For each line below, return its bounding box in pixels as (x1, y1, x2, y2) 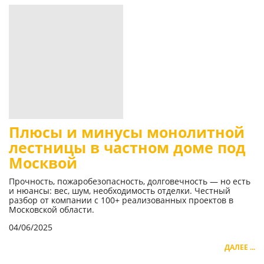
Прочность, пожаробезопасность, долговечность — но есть (9, 176, 250, 187)
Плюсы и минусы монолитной (9, 123, 245, 143)
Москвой (9, 153, 77, 173)
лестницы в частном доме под (9, 138, 246, 158)
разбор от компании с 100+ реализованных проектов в (9, 194, 233, 206)
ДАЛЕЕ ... (225, 242, 255, 253)
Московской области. (9, 204, 94, 216)
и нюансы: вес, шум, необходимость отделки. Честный (9, 185, 230, 197)
